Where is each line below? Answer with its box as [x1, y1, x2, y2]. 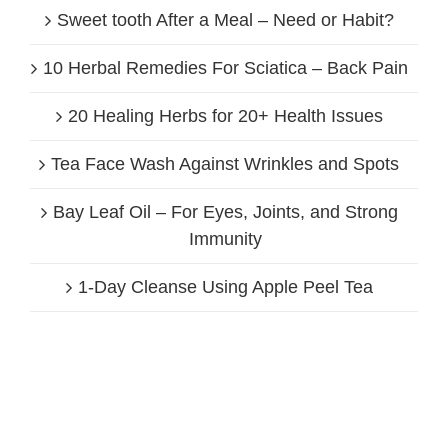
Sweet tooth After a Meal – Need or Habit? [56, 9, 394, 30]
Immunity [188, 228, 262, 249]
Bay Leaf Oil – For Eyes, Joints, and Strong [52, 201, 398, 222]
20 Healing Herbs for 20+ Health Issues [67, 105, 383, 126]
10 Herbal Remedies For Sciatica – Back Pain [42, 57, 408, 78]
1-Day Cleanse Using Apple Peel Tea [77, 276, 373, 297]
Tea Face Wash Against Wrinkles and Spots [51, 153, 399, 174]
